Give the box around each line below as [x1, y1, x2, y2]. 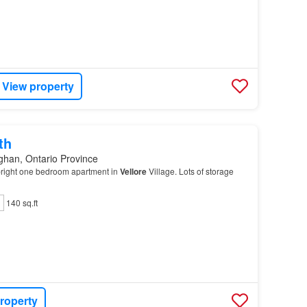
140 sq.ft [5, 196, 38, 208]
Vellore [119, 164, 147, 177]
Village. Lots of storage [146, 164, 234, 177]
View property [2, 78, 75, 95]
